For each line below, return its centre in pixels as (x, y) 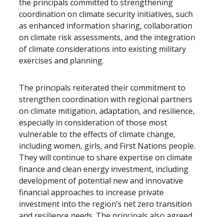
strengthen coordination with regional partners (106, 99)
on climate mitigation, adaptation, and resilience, (107, 111)
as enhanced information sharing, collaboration (106, 26)
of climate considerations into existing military (102, 49)
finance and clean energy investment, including (104, 169)
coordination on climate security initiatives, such (106, 14)
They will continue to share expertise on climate (106, 157)
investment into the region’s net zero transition (105, 204)
